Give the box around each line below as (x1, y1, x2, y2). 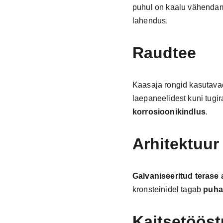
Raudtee (132, 44, 196, 62)
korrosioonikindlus (132, 108, 206, 116)
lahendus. (132, 16, 168, 25)
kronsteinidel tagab (132, 185, 204, 194)
